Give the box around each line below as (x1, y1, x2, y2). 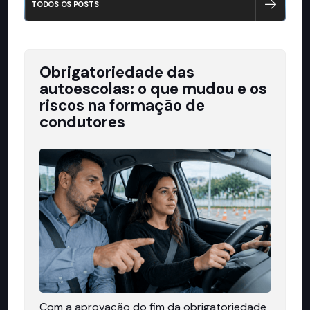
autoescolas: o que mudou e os (39, 78, 268, 99)
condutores (39, 111, 126, 132)
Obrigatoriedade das (39, 62, 195, 82)
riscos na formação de (39, 95, 206, 116)
